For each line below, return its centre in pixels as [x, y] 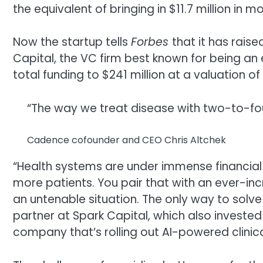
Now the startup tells [72, 42]
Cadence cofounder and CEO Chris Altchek [127, 140]
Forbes [151, 42]
